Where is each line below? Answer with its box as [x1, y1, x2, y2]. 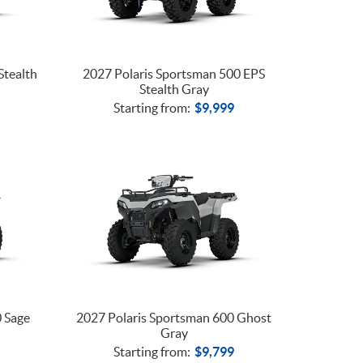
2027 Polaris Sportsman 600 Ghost [76, 310, 272, 325]
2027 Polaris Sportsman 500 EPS [83, 66, 266, 81]
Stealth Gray [139, 81, 209, 96]
